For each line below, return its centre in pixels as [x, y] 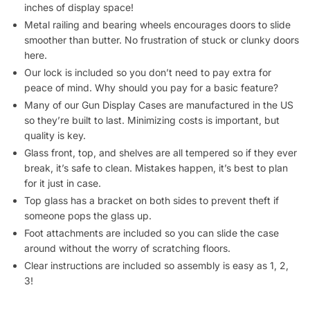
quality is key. [55, 117]
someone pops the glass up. [88, 197]
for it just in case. [63, 165]
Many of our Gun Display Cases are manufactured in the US [159, 86]
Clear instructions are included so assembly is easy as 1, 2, [156, 247]
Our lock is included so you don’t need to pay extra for [148, 54]
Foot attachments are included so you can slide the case [152, 215]
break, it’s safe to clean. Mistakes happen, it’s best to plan [156, 149]
